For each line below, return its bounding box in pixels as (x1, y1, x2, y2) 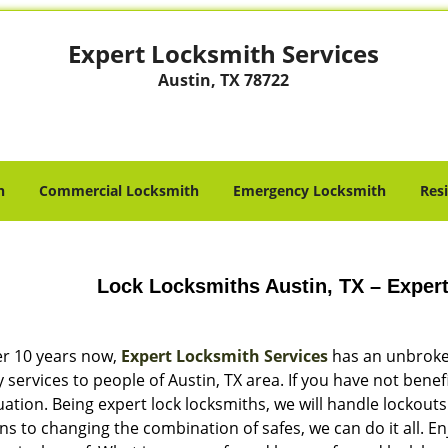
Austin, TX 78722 (158, 69, 290, 91)
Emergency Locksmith (233, 181, 386, 200)
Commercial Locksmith (39, 181, 199, 200)
